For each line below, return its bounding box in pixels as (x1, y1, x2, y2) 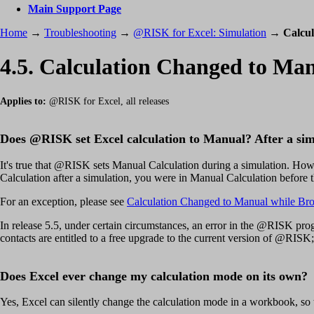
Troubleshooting (44, 27, 116, 39)
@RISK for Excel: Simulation (133, 27, 266, 39)
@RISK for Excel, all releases (46, 95, 169, 107)
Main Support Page (28, 3, 121, 15)
